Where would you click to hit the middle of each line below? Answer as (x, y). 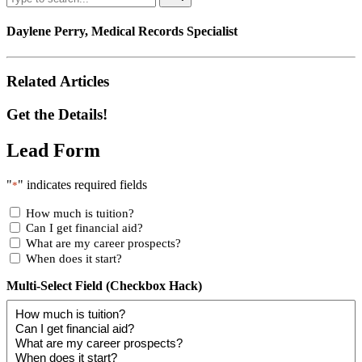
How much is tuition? (80, 213)
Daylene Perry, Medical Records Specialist (122, 32)
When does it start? (74, 259)
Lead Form (53, 150)
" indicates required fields (82, 184)
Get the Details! (57, 114)
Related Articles (58, 82)
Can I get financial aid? (84, 228)
